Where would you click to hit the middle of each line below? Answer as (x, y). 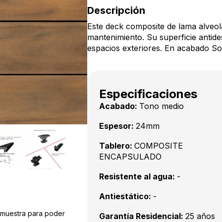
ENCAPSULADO (130, 157)
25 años (200, 216)
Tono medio (162, 106)
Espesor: (117, 126)
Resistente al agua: (138, 176)
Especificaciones (148, 94)
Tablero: (117, 146)
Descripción (116, 10)
